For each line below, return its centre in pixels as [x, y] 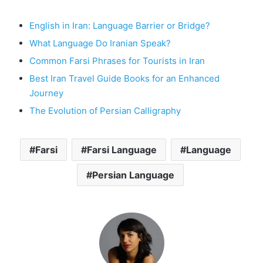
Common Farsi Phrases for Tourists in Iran [117, 60]
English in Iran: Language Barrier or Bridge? [120, 25]
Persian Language [133, 175]
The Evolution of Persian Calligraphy [105, 110]
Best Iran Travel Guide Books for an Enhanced [124, 78]
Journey [46, 93]
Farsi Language [122, 149]
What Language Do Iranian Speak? [100, 43]
